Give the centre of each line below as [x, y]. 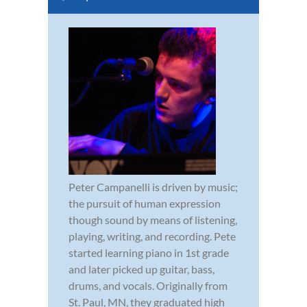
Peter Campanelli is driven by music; [153, 186]
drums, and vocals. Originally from [148, 285]
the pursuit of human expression [145, 203]
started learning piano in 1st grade [149, 252]
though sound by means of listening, [153, 219]
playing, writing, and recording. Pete [152, 236]
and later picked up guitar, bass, [142, 269]
